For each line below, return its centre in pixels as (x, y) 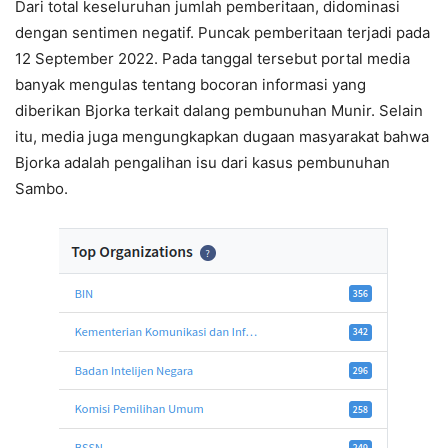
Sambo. (43, 188)
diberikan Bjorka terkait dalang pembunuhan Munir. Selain (219, 110)
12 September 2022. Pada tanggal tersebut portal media (212, 58)
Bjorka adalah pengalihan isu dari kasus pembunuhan (202, 162)
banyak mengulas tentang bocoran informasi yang (190, 84)
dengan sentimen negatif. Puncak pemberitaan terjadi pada (222, 32)
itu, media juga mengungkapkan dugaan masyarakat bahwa (222, 136)
